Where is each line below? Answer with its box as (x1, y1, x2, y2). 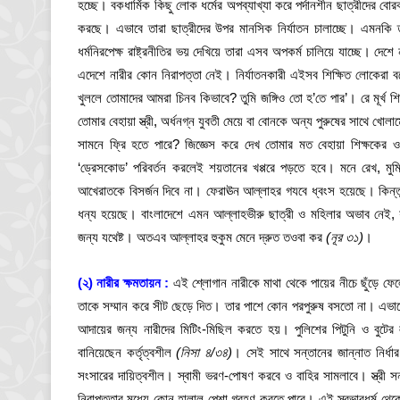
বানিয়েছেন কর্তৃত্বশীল (78, 345, 177, 360)
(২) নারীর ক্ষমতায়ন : (78, 275, 170, 290)
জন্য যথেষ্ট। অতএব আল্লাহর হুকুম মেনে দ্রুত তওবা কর (78, 229, 326, 245)
